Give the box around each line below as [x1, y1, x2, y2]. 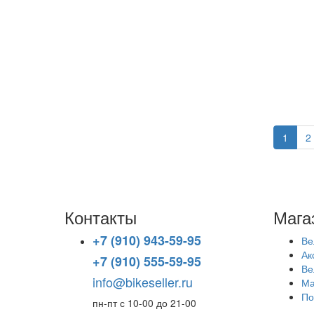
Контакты [64, 204, 137, 229]
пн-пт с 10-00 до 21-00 [93, 295, 196, 310]
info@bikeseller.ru [93, 272, 193, 291]
